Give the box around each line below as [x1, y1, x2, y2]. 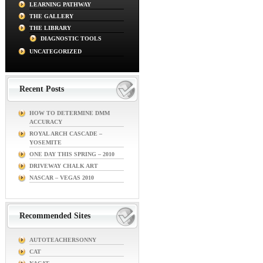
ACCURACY [29, 119, 62, 125]
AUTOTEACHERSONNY [29, 237, 96, 243]
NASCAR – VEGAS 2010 [29, 174, 94, 181]
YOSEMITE [29, 139, 62, 146]
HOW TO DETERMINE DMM [29, 110, 110, 116]
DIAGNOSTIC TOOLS [41, 35, 102, 42]
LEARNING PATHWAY [29, 1, 91, 8]
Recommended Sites [19, 211, 90, 220]
